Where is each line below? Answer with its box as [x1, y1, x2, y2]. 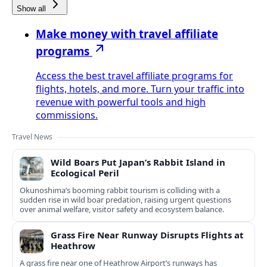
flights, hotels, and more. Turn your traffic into [36, 82, 244, 96]
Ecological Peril [51, 167, 119, 179]
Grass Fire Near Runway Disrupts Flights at [51, 229, 244, 241]
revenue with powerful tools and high [36, 95, 206, 109]
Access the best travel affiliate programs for [36, 69, 233, 83]
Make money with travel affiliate [36, 26, 218, 41]
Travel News [12, 132, 52, 142]
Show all [17, 4, 48, 13]
